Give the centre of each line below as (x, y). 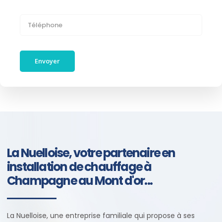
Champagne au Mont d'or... (80, 180)
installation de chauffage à (79, 166)
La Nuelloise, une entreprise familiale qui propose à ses (101, 215)
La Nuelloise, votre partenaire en (91, 153)
